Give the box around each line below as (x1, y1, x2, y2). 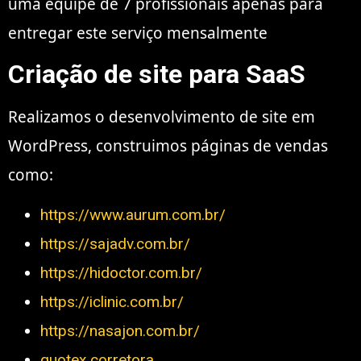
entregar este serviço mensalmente (8, 22, 268, 44)
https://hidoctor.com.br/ (40, 263, 202, 283)
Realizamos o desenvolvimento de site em (8, 106, 315, 127)
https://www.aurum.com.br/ (40, 205, 226, 225)
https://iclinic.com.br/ (40, 293, 184, 312)
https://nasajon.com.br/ (40, 322, 200, 341)
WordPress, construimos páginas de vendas (8, 135, 328, 156)
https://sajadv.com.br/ (40, 234, 190, 254)
